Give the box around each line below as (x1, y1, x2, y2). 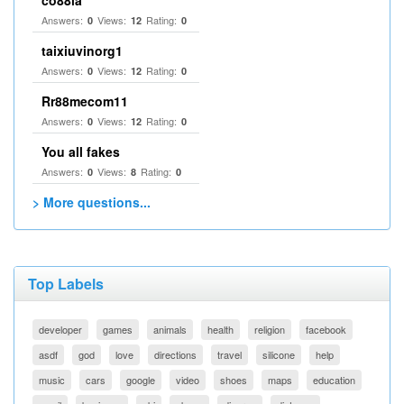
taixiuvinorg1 (41, 41, 123, 60)
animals (153, 322, 187, 336)
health (207, 322, 234, 336)
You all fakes (41, 142, 120, 161)
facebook (306, 322, 346, 336)
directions (154, 347, 197, 362)
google (126, 372, 155, 387)
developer (39, 322, 82, 336)
